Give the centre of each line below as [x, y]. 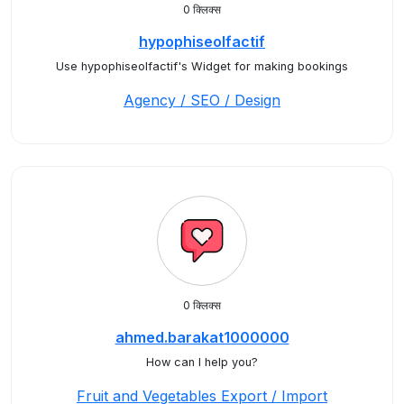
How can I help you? [202, 362]
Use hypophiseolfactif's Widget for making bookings [202, 66]
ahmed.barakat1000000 [202, 337]
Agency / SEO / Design [202, 100]
